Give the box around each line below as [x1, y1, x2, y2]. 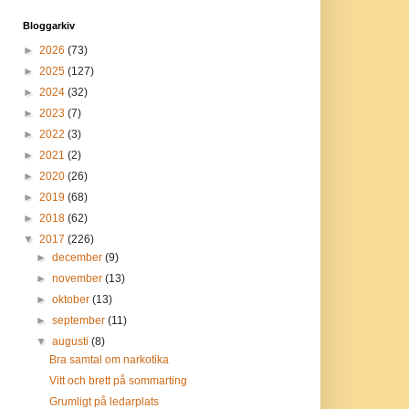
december [51, 251, 105, 264]
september [51, 314, 108, 327]
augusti [51, 335, 91, 348]
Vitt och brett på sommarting [49, 374, 188, 387]
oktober [51, 293, 92, 306]
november [51, 272, 105, 285]
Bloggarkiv [22, 20, 75, 31]
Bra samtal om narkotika [49, 353, 170, 366]
